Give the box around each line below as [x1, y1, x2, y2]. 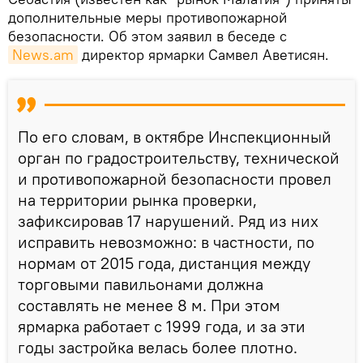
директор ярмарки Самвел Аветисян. [78, 45, 329, 64]
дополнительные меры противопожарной [8, 7, 287, 27]
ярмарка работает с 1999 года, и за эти [18, 315, 305, 336]
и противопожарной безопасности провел [18, 168, 331, 189]
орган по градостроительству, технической [18, 147, 340, 168]
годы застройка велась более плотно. [18, 336, 297, 357]
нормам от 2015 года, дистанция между [18, 252, 310, 273]
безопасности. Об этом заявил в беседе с [8, 26, 287, 45]
